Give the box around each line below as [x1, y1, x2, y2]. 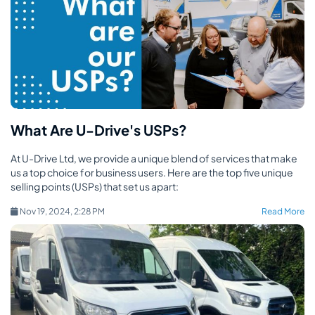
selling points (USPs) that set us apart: [11, 180, 179, 193]
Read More [262, 206, 304, 217]
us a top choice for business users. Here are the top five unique [11, 166, 293, 179]
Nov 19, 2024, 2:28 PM [18, 206, 122, 217]
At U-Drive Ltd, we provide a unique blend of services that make [11, 152, 297, 165]
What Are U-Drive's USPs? [11, 121, 187, 139]
